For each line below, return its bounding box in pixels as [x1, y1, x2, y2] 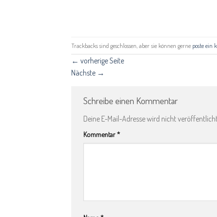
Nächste [71, 68, 97, 78]
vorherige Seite [79, 56, 124, 66]
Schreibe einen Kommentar [83, 94, 180, 107]
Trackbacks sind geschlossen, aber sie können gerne [71, 41, 192, 49]
